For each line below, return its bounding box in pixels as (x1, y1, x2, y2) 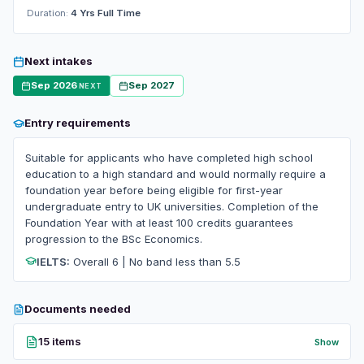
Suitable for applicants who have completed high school (25, 151, 313, 164)
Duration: (27, 7, 71, 19)
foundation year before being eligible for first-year (25, 184, 283, 197)
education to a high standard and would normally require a (25, 167, 326, 180)
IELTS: (37, 255, 70, 268)
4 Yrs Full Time (71, 7, 141, 19)
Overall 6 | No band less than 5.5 (70, 255, 240, 268)
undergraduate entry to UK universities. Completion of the (25, 200, 318, 213)
